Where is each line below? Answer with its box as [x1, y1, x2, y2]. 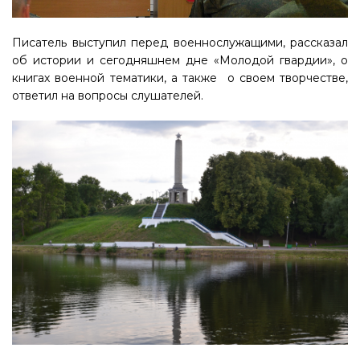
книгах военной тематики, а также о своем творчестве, [12, 71, 348, 86]
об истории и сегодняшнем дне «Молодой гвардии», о [12, 53, 348, 68]
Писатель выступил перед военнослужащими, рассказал [12, 35, 348, 51]
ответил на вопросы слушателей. [12, 88, 203, 104]
